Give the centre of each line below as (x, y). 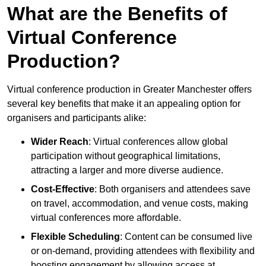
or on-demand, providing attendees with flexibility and (143, 251)
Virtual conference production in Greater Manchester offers (129, 90)
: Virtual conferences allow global (158, 142)
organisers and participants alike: (77, 118)
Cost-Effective (63, 189)
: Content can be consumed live (186, 237)
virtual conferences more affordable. (106, 218)
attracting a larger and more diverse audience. (127, 170)
